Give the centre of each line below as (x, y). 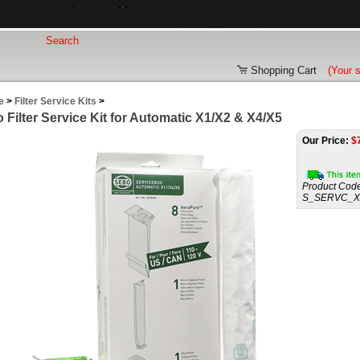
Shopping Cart (283, 70)
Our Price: (325, 141)
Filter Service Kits (55, 101)
